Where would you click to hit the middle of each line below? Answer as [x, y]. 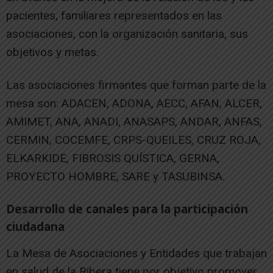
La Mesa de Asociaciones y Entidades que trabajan [136, 253]
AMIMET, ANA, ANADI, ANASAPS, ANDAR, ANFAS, [134, 121]
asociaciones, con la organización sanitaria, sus [127, 34]
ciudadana [35, 226]
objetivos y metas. [52, 52]
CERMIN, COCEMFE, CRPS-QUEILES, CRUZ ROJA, [133, 140]
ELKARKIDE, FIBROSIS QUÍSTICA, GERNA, [113, 158]
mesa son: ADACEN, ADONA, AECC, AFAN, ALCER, [134, 103]
